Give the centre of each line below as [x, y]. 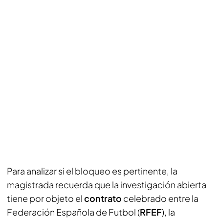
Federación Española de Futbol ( [73, 212]
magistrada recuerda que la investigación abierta [107, 185]
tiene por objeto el [45, 198]
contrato [104, 198]
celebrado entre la [161, 198]
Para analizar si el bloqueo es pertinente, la [92, 171]
